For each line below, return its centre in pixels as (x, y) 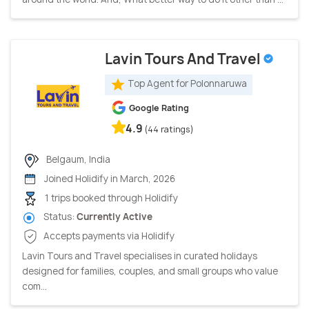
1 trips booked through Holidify (110, 198)
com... (34, 286)
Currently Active (114, 217)
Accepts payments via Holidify (108, 236)
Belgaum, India (77, 159)
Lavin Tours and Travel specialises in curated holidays (140, 256)
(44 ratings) (169, 129)
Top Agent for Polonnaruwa (187, 84)
